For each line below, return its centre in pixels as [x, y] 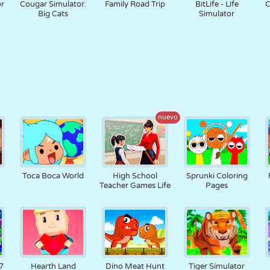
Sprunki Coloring [217, 176]
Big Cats [53, 14]
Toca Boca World [53, 176]
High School [135, 176]
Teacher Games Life [135, 186]
